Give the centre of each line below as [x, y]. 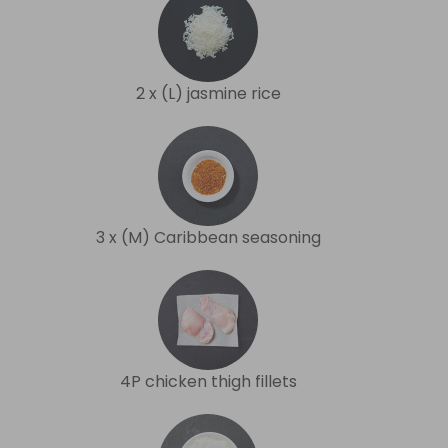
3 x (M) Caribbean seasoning [208, 237]
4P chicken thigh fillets [208, 381]
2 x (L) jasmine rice [208, 93]
